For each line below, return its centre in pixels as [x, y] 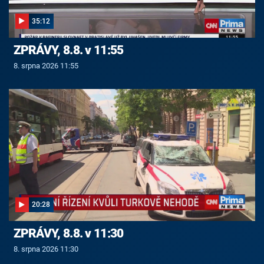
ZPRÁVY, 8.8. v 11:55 [68, 50]
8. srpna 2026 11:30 [46, 249]
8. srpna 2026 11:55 [46, 65]
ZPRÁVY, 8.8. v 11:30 [68, 234]
